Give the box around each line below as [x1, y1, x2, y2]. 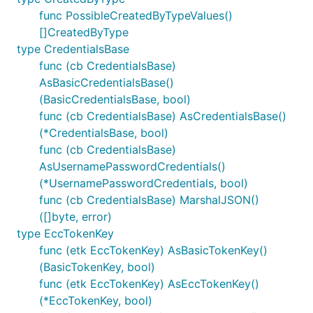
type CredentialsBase [17, 42, 129, 56]
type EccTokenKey [17, 226, 114, 240]
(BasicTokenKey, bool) [39, 260, 155, 274]
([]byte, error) [39, 210, 112, 224]
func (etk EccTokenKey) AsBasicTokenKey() [39, 243, 268, 257]
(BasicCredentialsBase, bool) [39, 92, 191, 106]
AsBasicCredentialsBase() [39, 75, 174, 89]
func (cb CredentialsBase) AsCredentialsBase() [39, 109, 286, 123]
